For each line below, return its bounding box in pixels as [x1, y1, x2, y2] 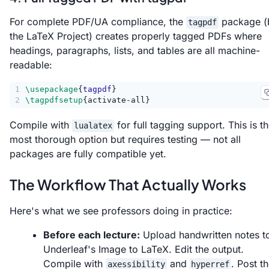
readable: [10, 58, 52, 71]
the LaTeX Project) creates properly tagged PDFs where [10, 29, 262, 42]
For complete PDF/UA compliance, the [10, 15, 186, 28]
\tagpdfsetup [25, 95, 83, 104]
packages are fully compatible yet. [10, 147, 166, 160]
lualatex [73, 120, 112, 130]
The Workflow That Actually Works [10, 175, 246, 193]
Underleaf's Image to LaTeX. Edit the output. [43, 243, 244, 255]
